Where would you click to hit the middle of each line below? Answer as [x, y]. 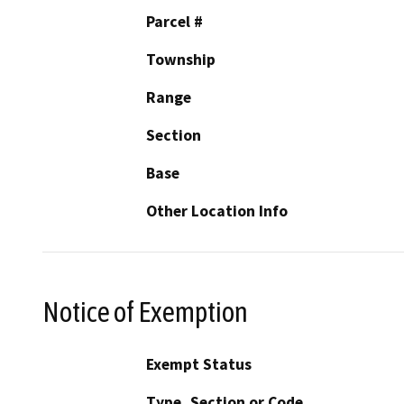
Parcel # [174, 21]
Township [181, 59]
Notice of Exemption [145, 312]
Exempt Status [199, 365]
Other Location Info [217, 211]
